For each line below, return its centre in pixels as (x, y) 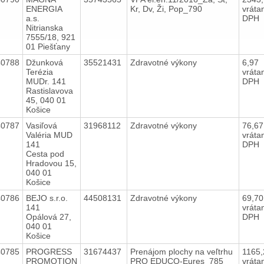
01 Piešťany (48, 46)
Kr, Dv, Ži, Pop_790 (167, 9)
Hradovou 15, (51, 163)
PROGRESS (49, 251)
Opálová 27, (48, 217)
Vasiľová (41, 125)
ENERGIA (44, 9)
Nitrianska (44, 27)
